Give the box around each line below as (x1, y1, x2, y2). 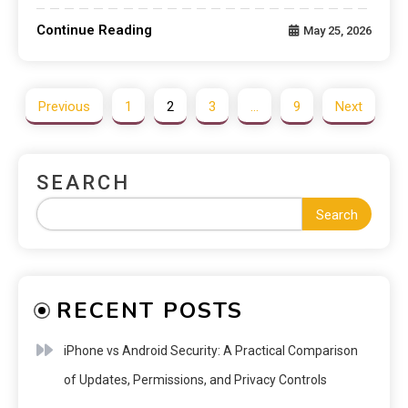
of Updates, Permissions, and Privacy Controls (64, 372, 327, 387)
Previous (37, 97, 90, 115)
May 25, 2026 (302, 23, 372, 37)
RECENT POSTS (56, 295, 243, 325)
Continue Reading (36, 21, 153, 38)
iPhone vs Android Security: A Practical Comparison (64, 342, 358, 358)
